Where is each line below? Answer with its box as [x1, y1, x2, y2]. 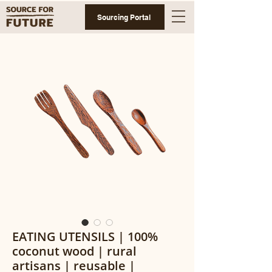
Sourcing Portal [97, 12, 151, 22]
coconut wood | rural [12, 243, 137, 259]
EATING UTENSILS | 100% [12, 228, 158, 245]
